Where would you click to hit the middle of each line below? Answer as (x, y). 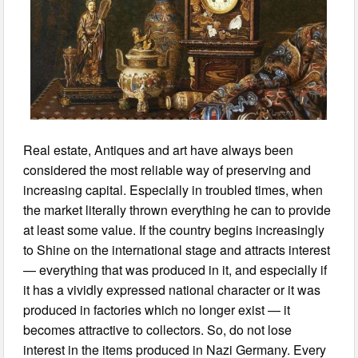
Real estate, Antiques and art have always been (159, 149)
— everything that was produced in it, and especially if (175, 269)
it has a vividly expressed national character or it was (172, 289)
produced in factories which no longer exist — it (157, 309)
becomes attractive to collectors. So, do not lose (158, 329)
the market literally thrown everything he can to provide (177, 209)
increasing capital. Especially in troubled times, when (173, 189)
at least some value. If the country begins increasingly (174, 229)
